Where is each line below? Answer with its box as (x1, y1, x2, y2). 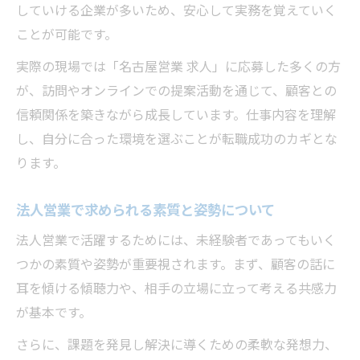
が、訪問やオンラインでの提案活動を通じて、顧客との (16, 80, 337, 103)
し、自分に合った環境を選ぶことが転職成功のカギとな (16, 129, 337, 151)
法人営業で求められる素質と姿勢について (16, 198, 275, 223)
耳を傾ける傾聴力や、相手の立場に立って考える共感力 (16, 278, 337, 301)
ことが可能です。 (16, 24, 117, 47)
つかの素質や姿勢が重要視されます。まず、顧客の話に (16, 254, 335, 276)
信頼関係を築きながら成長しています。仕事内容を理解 (16, 104, 336, 127)
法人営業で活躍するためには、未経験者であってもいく (16, 230, 336, 252)
